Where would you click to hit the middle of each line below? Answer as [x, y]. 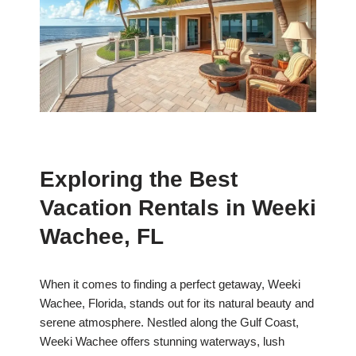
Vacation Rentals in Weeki [178, 208]
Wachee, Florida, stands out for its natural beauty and [177, 304]
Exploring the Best [139, 180]
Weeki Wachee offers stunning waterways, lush [162, 342]
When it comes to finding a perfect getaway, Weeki [170, 284]
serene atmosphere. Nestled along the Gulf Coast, [169, 323]
